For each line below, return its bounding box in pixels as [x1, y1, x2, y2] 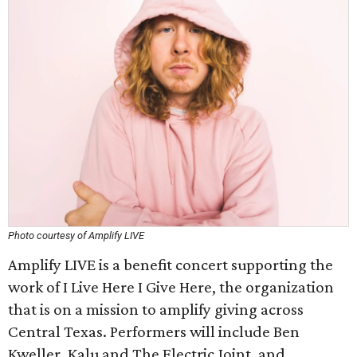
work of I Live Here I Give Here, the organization [8, 277, 334, 296]
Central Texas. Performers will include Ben [8, 322, 300, 341]
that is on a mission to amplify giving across [8, 300, 304, 319]
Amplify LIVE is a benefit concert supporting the [8, 255, 333, 274]
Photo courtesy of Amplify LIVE [8, 229, 144, 241]
